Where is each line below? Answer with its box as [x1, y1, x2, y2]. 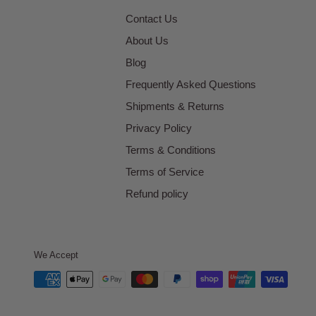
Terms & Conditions [126, 143, 216, 156]
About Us [126, 34, 169, 47]
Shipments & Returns [126, 99, 224, 112]
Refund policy [126, 187, 188, 200]
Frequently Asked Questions [126, 78, 256, 90]
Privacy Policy [126, 121, 192, 134]
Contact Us [126, 12, 178, 25]
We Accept [34, 249, 78, 260]
